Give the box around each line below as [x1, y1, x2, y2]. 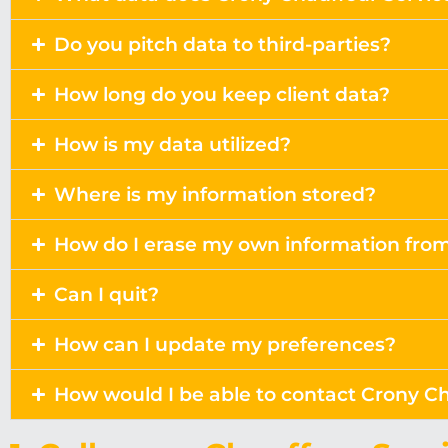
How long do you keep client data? [53, 83, 390, 106]
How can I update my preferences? [53, 333, 396, 356]
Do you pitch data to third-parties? [53, 33, 391, 56]
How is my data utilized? [53, 133, 291, 156]
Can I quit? [53, 283, 159, 306]
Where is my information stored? [53, 183, 376, 206]
